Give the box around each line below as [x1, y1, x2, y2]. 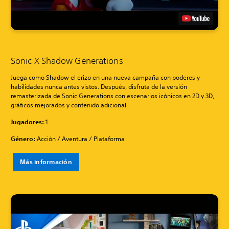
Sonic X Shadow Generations [11, 55, 125, 66]
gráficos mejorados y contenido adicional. [11, 100, 128, 109]
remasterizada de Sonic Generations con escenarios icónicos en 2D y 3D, [11, 91, 214, 100]
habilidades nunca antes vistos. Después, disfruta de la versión [11, 82, 187, 91]
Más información [20, 157, 72, 166]
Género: [11, 134, 35, 143]
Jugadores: [11, 117, 44, 126]
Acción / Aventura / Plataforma [35, 134, 125, 143]
